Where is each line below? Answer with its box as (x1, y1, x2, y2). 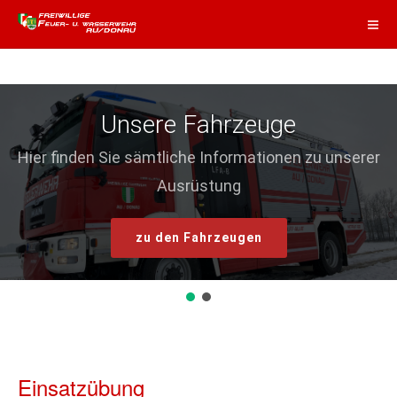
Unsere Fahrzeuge (101, 110, 296, 139)
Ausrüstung (156, 176, 241, 195)
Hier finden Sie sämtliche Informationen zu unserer (17, 148, 380, 167)
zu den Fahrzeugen (135, 230, 262, 245)
